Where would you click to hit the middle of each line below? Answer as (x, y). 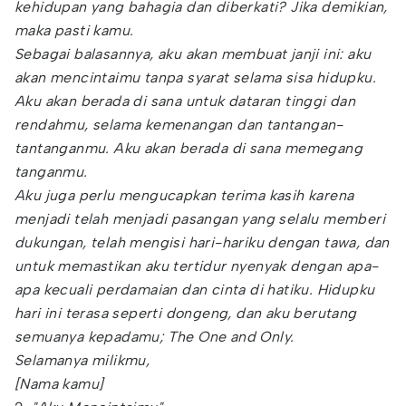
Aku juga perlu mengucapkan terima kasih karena (184, 195)
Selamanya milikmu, (82, 360)
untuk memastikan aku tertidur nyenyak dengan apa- (197, 266)
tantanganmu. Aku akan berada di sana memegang (188, 148)
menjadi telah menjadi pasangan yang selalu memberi (200, 219)
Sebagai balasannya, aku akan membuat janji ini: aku (193, 54)
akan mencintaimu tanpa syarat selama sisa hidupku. (195, 77)
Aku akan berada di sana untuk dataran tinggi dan (185, 101)
